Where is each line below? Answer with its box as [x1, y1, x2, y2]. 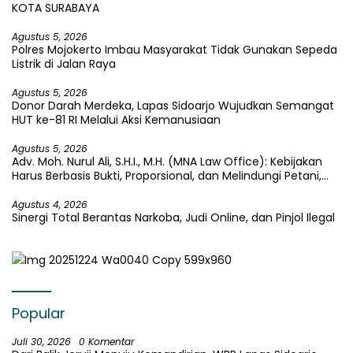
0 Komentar [79, 335, 134, 349]
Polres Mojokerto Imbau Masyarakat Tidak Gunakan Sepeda [12, 42, 337, 58]
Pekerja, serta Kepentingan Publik [12, 182, 192, 199]
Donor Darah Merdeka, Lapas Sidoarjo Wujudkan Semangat [12, 98, 334, 114]
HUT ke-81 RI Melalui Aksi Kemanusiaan [12, 112, 221, 128]
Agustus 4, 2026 [12, 198, 87, 212]
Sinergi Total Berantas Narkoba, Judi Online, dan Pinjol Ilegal [12, 210, 335, 226]
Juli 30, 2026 [12, 335, 71, 349]
